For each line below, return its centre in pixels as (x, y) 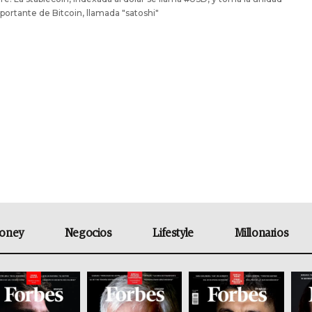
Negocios (88, 233)
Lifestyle (173, 233)
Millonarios (262, 233)
